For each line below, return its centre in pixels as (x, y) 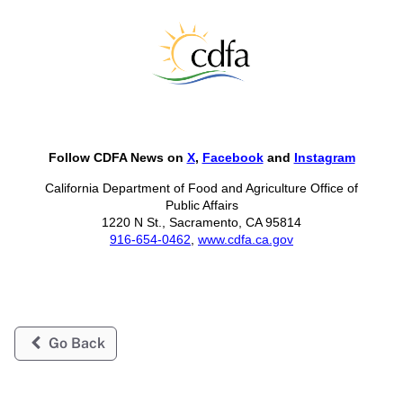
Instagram (324, 158)
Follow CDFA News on (117, 158)
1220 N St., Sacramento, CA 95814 (201, 223)
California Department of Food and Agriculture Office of (201, 188)
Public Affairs (201, 206)
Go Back (75, 343)
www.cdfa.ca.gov (246, 240)
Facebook (233, 158)
